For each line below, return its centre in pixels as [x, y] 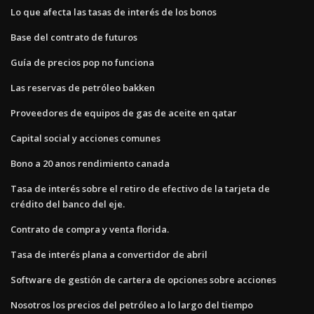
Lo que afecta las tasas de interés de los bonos [114, 12]
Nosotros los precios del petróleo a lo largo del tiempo [132, 305]
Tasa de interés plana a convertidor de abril [109, 254]
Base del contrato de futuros [74, 37]
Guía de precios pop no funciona [82, 62]
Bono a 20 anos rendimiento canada [90, 163]
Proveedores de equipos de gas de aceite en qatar [124, 112]
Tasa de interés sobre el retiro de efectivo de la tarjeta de [140, 188]
